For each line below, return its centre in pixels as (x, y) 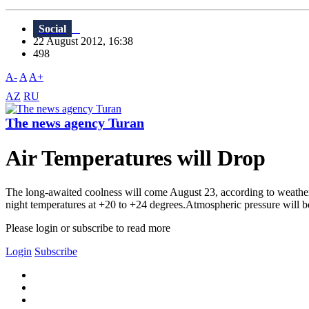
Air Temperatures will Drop (136, 158)
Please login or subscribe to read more (88, 228)
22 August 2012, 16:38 (87, 41)
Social (52, 29)
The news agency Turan (75, 123)
